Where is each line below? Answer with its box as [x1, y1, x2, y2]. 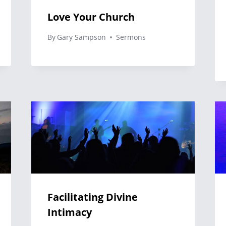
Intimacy [47, 205, 92, 219]
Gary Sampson [56, 32, 106, 42]
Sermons [116, 32, 146, 42]
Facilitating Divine [47, 190, 138, 204]
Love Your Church [47, 10, 135, 24]
